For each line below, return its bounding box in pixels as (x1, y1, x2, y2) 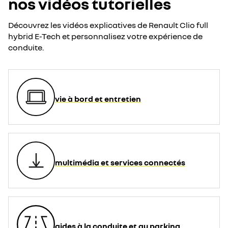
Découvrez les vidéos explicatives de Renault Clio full (8, 20, 208, 30)
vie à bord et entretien (55, 94, 141, 104)
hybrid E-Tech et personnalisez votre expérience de (8, 31, 203, 41)
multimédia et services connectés (55, 157, 185, 167)
